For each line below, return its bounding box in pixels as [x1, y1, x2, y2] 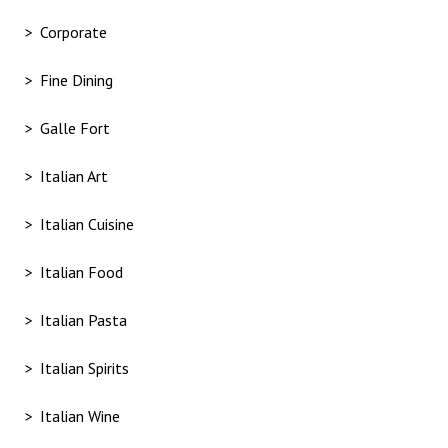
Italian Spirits [40, 358, 129, 379]
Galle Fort [40, 118, 110, 139]
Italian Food [40, 262, 123, 283]
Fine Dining [40, 70, 113, 91]
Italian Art [40, 166, 108, 187]
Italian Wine [40, 406, 120, 427]
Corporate [40, 22, 107, 43]
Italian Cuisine [40, 214, 134, 235]
